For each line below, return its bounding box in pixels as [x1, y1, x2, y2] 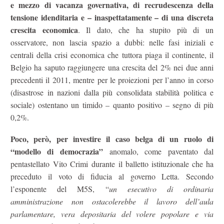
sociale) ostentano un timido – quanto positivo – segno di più [10, 99, 213, 110]
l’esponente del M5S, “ [10, 183, 109, 194]
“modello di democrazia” [10, 145, 103, 157]
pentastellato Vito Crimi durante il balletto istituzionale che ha [10, 158, 213, 169]
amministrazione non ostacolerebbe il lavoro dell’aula [10, 195, 213, 206]
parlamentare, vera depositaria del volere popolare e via [10, 208, 213, 219]
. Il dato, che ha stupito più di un [77, 24, 214, 35]
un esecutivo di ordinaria [108, 183, 213, 194]
